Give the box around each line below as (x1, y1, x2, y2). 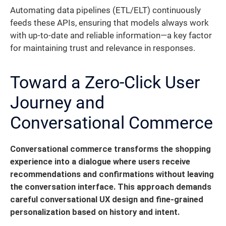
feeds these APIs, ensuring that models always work (10, 18, 209, 28)
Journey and (10, 92, 104, 112)
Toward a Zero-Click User (10, 72, 200, 92)
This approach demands (118, 182, 211, 192)
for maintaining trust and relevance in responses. (10, 43, 195, 53)
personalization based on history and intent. (10, 207, 180, 217)
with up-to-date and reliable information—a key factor (10, 30, 212, 40)
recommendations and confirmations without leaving (10, 169, 214, 179)
